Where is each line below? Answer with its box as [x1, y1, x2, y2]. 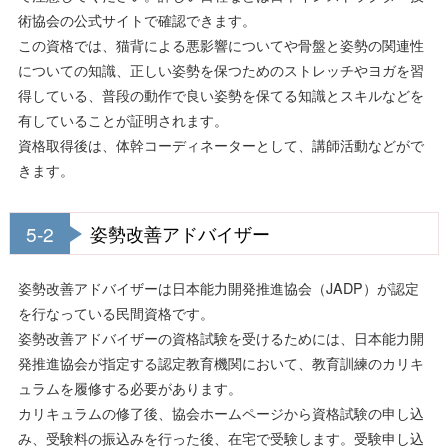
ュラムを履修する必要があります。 [17, 377, 242, 399]
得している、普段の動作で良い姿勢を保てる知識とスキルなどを [17, 84, 424, 106]
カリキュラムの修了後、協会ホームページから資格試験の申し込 [17, 402, 424, 424]
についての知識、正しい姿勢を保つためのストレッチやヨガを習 [17, 59, 424, 81]
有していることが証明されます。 [17, 109, 228, 131]
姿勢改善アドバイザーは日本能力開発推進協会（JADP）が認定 [17, 277, 419, 299]
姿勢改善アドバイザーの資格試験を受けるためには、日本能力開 [17, 327, 424, 349]
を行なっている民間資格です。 [17, 302, 214, 324]
